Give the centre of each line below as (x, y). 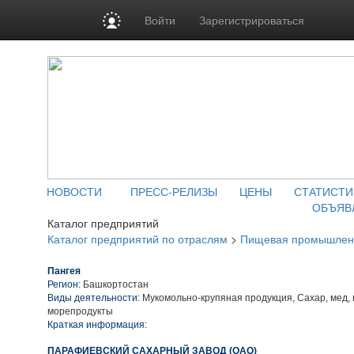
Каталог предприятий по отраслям (137, 239)
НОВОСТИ (74, 191)
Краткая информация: (97, 325)
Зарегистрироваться (252, 20)
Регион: (65, 284)
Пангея (64, 271)
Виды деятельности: (94, 298)
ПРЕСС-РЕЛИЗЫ (174, 191)
